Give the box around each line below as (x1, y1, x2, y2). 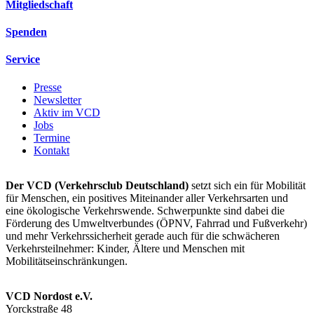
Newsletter (34, 93, 81, 106)
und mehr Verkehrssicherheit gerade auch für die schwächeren (6, 229, 280, 242)
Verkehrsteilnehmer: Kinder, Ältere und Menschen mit (6, 242, 245, 254)
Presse (34, 81, 62, 93)
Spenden (6, 26, 47, 39)
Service (6, 53, 40, 66)
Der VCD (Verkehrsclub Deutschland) (6, 179, 189, 191)
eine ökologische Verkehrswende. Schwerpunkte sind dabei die (6, 204, 285, 217)
